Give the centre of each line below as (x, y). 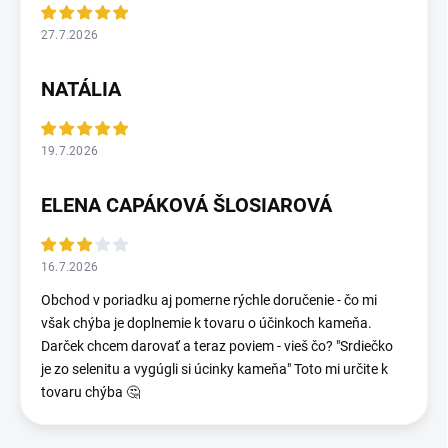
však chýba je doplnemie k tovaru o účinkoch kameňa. (206, 323)
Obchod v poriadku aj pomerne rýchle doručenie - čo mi (209, 300)
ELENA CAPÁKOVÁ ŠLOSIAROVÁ (186, 205)
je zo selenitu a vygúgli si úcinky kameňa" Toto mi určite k (214, 369)
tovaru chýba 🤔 (90, 392)
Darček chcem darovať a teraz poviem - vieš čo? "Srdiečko (217, 346)
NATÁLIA (81, 89)
